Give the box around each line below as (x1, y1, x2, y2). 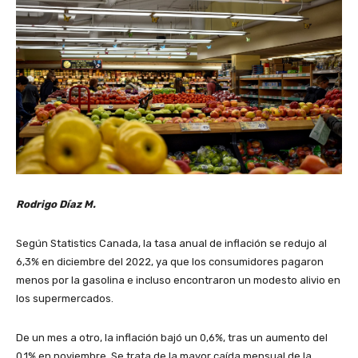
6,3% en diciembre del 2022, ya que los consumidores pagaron (16, 256, 324, 268)
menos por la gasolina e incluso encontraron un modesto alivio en (16, 274, 340, 286)
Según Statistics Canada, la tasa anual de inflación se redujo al (16, 237, 327, 249)
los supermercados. (16, 292, 113, 304)
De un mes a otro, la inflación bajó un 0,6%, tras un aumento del (16, 332, 328, 344)
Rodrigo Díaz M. (16, 198, 96, 210)
